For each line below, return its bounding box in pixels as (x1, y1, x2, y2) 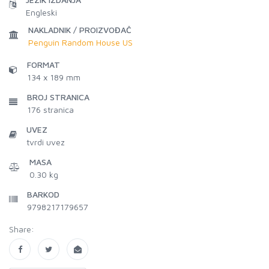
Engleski (26, 7, 57, 17)
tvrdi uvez (26, 137, 65, 147)
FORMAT (27, 59, 60, 70)
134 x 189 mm (27, 72, 80, 82)
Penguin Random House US (28, 37, 133, 47)
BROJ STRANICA (27, 92, 89, 102)
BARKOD (27, 189, 59, 199)
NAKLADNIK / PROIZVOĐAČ (28, 25, 131, 35)
